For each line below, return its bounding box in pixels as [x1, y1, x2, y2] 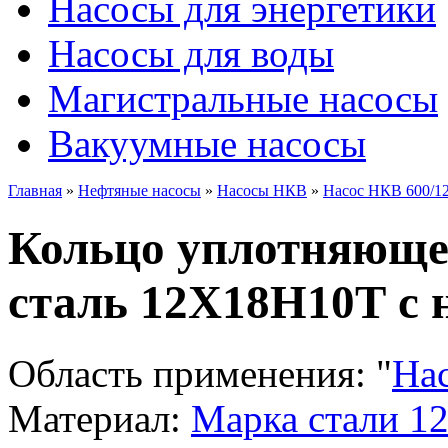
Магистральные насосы [48, 77, 438, 120]
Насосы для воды [48, 32, 334, 75]
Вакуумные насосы [48, 122, 366, 165]
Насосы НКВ [217, 182, 307, 199]
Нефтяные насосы [78, 182, 201, 199]
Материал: [8, 396, 181, 440]
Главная [8, 182, 62, 199]
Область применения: [8, 351, 376, 395]
